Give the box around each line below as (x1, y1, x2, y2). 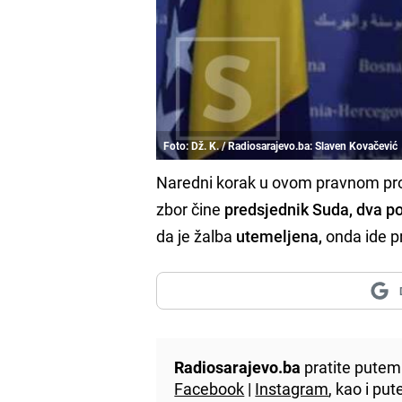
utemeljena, (236, 224, 323, 247)
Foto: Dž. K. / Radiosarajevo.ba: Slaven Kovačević (163, 137, 398, 153)
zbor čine (156, 197, 225, 220)
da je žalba (156, 224, 237, 247)
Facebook (174, 377, 245, 399)
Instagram (255, 377, 329, 399)
